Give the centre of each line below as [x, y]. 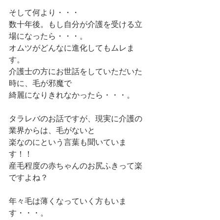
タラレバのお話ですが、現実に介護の [76, 119]
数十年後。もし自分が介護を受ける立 [76, 24]
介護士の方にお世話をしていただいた [76, 71]
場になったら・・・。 [48, 36]
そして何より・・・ [44, 13]
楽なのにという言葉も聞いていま [68, 142]
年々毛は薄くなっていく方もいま [68, 201]
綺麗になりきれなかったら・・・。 [72, 95]
